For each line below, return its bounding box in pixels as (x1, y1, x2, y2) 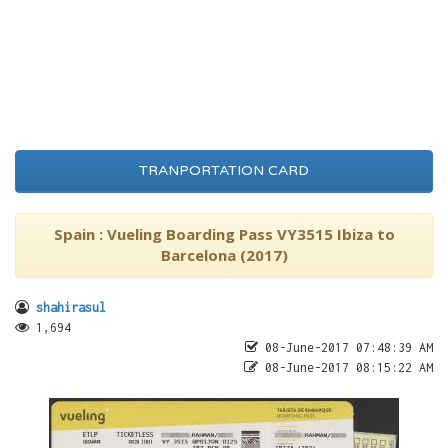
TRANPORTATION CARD (139, 162, 309, 179)
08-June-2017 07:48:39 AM (258, 340, 433, 355)
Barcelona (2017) (160, 245, 288, 265)
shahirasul (36, 300, 106, 315)
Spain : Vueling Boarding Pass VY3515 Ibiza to (53, 224, 395, 244)
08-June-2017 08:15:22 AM (258, 360, 433, 375)
